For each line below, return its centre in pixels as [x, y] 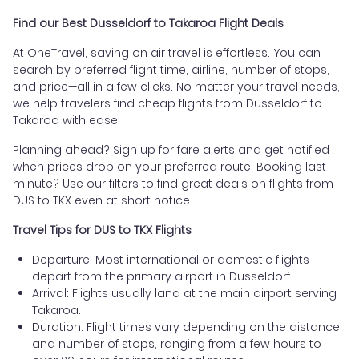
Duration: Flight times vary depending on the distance [186, 327]
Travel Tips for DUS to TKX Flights [102, 230]
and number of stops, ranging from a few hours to [177, 344]
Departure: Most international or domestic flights [171, 260]
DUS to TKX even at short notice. [103, 201]
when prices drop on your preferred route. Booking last [169, 167]
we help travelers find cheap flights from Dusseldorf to [167, 104]
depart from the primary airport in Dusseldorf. [162, 277]
